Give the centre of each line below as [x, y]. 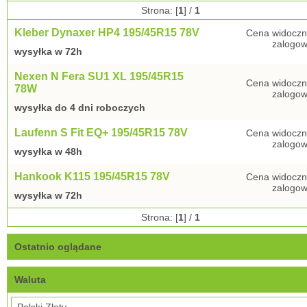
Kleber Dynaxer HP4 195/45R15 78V [107, 33]
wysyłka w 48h [48, 151]
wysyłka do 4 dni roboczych [80, 108]
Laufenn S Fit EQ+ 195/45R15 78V [101, 133]
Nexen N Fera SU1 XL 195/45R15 [99, 76]
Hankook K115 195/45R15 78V [92, 176]
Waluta [30, 280]
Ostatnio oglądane [58, 247]
